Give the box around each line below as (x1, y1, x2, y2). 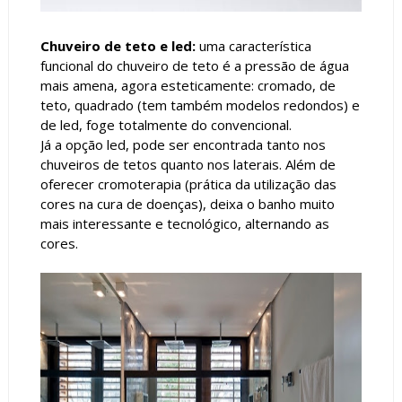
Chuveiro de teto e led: (39, 36, 196, 55)
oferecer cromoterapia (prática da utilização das (39, 174, 336, 193)
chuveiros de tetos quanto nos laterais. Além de (39, 154, 336, 173)
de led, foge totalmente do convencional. (39, 115, 292, 134)
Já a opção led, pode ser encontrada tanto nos (39, 135, 326, 153)
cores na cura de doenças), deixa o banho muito (39, 194, 335, 213)
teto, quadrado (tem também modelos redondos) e (39, 95, 360, 114)
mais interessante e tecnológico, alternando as (39, 214, 329, 232)
